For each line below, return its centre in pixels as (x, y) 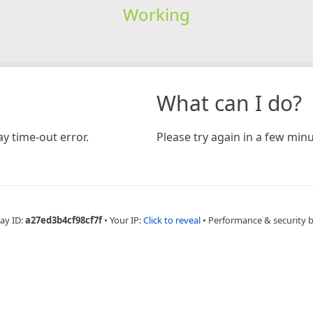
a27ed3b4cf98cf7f (64, 220)
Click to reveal (172, 220)
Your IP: (126, 220)
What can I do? (229, 103)
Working (156, 14)
